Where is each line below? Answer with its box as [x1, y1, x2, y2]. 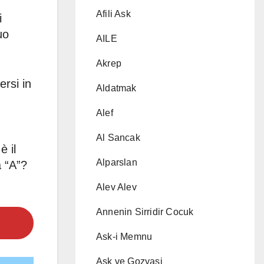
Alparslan [96, 157, 137, 167]
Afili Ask [96, 9, 131, 19]
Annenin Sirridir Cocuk [96, 207, 194, 217]
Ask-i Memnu [96, 232, 153, 242]
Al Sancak [96, 133, 140, 143]
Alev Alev [96, 182, 137, 192]
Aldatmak [96, 83, 137, 93]
